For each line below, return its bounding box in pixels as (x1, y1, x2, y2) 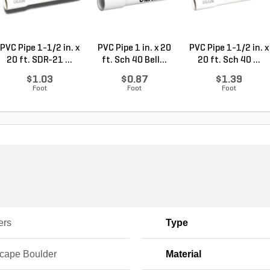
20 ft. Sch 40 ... (197, 55, 260, 65)
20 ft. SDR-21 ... (7, 55, 72, 65)
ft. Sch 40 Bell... (101, 55, 167, 65)
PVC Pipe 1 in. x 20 (97, 43, 171, 53)
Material (165, 248, 201, 259)
